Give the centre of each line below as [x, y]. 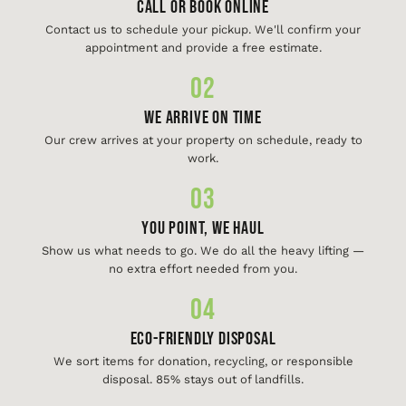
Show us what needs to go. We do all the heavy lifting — [203, 251]
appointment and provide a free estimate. [203, 48]
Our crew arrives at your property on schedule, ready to [203, 140]
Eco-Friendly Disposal [203, 339]
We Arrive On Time [203, 118]
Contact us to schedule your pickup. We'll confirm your [203, 29]
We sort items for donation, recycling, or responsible [203, 361]
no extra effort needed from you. [203, 269]
